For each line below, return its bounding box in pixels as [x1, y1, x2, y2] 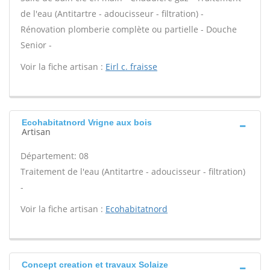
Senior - [20, 39, 52, 51]
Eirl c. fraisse [105, 61, 157, 72]
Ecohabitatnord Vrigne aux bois [22, 118, 152, 127]
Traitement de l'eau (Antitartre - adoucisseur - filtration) [20, 166, 245, 177]
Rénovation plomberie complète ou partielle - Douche [20, 24, 237, 35]
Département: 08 [20, 150, 89, 162]
